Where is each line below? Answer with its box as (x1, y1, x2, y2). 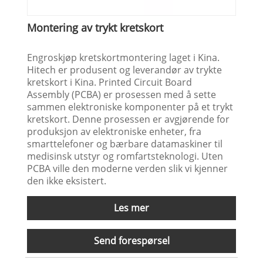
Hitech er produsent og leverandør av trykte (27, 63, 222, 76)
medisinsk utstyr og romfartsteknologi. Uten (27, 149, 224, 163)
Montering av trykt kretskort (27, 20, 164, 35)
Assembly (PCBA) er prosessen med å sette (27, 87, 217, 101)
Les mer (114, 201, 149, 214)
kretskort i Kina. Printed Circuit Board (27, 75, 193, 89)
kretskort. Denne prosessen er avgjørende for (27, 112, 230, 126)
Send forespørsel (93, 234, 170, 247)
